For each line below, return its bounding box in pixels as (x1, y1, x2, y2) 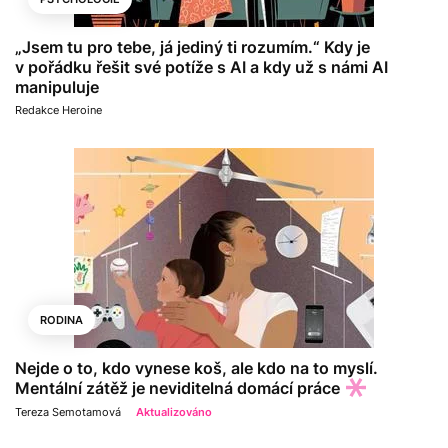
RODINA (40, 312, 83, 327)
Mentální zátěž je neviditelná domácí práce (15, 377, 340, 398)
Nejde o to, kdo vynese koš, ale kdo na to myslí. (15, 357, 378, 378)
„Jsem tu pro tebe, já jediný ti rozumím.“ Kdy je (15, 36, 370, 57)
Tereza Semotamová (15, 405, 121, 420)
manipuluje (15, 76, 99, 97)
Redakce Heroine (15, 102, 102, 117)
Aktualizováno (136, 405, 212, 420)
